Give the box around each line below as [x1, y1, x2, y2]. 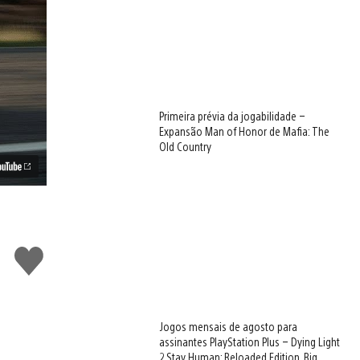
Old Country [159, 139, 212, 154]
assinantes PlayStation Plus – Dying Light [159, 334, 341, 350]
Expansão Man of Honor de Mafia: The [159, 124, 330, 139]
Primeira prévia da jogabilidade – [159, 108, 306, 124]
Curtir [14, 244, 51, 264]
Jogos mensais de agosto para [159, 319, 298, 334]
